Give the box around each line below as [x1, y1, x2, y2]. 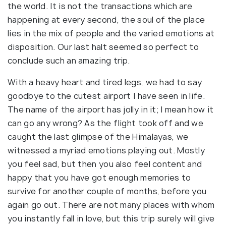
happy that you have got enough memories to [8, 172, 191, 183]
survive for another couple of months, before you [8, 185, 207, 197]
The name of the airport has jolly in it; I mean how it [8, 103, 214, 115]
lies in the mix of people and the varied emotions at [8, 27, 215, 39]
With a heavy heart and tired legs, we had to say [8, 76, 202, 88]
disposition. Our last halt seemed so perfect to [8, 41, 199, 52]
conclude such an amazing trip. [8, 54, 130, 66]
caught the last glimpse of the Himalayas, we [8, 131, 189, 142]
